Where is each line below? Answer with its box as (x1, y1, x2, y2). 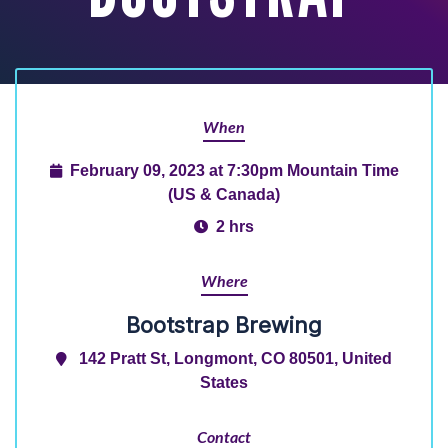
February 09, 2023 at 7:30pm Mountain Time (69, 161, 399, 179)
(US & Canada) (168, 185, 280, 203)
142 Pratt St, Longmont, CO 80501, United (79, 349, 392, 367)
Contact (197, 430, 251, 446)
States (200, 373, 248, 391)
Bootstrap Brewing (126, 312, 322, 338)
